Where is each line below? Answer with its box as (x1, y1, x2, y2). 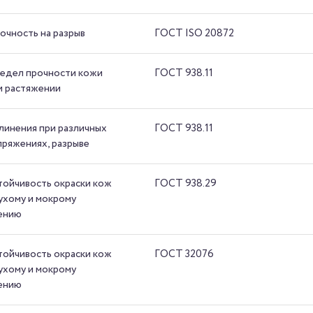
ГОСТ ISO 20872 (154, 25, 235, 41)
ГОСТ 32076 (154, 246, 214, 262)
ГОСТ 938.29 (154, 175, 217, 191)
